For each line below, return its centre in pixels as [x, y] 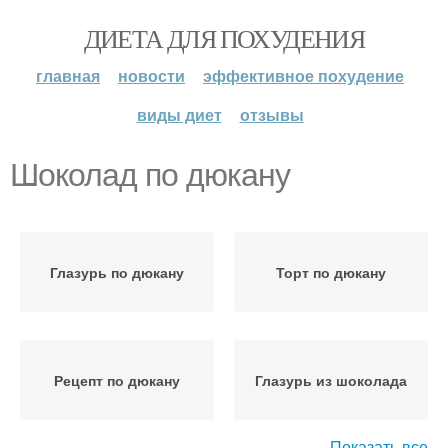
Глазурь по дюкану [117, 272]
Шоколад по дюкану [150, 175]
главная [68, 75]
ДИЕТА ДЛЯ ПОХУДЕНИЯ [224, 38]
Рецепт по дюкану [117, 380]
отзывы [271, 114]
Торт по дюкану [331, 272]
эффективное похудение [303, 75]
